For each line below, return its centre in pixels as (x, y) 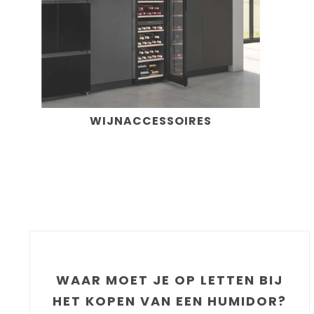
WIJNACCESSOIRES (151, 121)
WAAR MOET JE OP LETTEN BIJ (170, 280)
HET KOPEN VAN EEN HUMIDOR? (170, 301)
